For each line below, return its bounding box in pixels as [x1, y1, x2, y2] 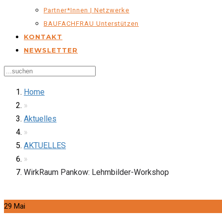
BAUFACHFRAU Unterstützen [44, 20, 139, 27]
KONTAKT [24, 33, 62, 41]
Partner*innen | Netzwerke [44, 6, 129, 14]
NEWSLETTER [24, 46, 78, 54]
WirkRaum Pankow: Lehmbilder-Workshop [24, 167, 169, 177]
